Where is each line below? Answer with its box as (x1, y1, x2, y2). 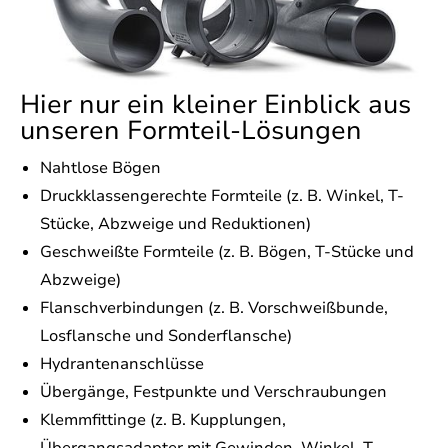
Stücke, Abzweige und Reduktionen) (40, 213, 311, 236)
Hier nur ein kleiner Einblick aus (20, 87, 411, 123)
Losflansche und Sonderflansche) (40, 325, 292, 348)
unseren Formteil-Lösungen (20, 113, 362, 149)
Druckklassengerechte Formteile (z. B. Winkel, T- (40, 185, 404, 208)
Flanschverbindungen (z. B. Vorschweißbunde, (40, 297, 388, 320)
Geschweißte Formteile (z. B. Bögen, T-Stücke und (40, 241, 414, 264)
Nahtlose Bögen (40, 157, 161, 180)
